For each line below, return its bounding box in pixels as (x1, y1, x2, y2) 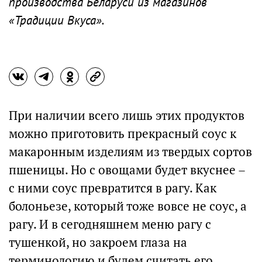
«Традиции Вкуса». (9, 12, 104, 28)
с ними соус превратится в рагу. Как (9, 180, 216, 196)
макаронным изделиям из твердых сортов (9, 144, 252, 160)
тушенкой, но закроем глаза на (9, 235, 187, 250)
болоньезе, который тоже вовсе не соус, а (9, 198, 247, 214)
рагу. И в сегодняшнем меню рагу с (9, 216, 211, 232)
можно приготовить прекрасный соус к (9, 126, 236, 142)
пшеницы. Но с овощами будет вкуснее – (9, 162, 245, 178)
